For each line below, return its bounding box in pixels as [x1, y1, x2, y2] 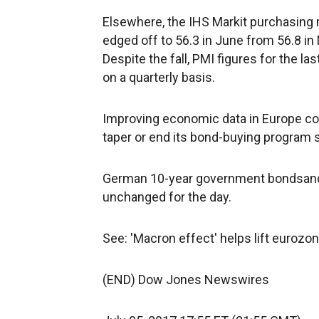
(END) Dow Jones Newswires [103, 272, 269, 287]
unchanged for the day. [103, 189, 231, 204]
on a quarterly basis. [103, 70, 215, 85]
